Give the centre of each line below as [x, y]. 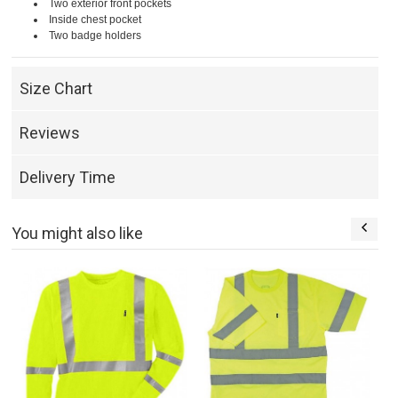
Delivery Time [68, 178]
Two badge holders [96, 36]
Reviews [50, 133]
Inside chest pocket [96, 20]
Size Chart [56, 89]
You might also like [78, 234]
